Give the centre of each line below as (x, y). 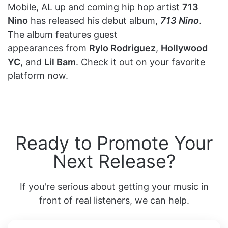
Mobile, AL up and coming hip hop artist (95, 7)
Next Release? (114, 161)
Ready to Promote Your (114, 143)
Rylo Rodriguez (122, 48)
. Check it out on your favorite (140, 62)
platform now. (38, 75)
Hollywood (184, 48)
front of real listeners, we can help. (114, 200)
